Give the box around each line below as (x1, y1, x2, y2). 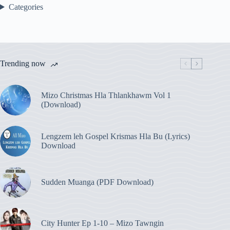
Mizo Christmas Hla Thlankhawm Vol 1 (41, 90, 171, 100)
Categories (8, 2, 43, 11)
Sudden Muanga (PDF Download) (41, 177, 154, 186)
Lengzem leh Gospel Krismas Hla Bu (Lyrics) (41, 131, 190, 141)
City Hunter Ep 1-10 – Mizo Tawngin (41, 218, 164, 227)
